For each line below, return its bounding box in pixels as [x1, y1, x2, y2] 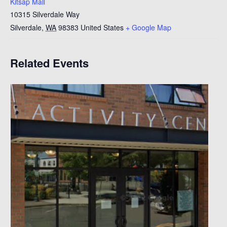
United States [81, 22, 124, 32]
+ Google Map [126, 22, 171, 32]
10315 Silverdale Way [10, 9, 80, 19]
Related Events [10, 55, 89, 71]
